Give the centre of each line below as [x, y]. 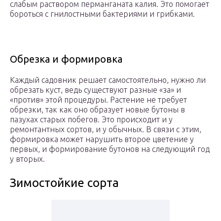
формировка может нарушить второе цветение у [102, 139]
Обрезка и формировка [66, 59]
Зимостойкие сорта [64, 183]
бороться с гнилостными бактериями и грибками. [102, 14]
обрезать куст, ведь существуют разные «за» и [95, 90]
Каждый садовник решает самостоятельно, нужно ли [108, 80]
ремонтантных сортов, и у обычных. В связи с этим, [106, 129]
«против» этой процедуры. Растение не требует [98, 100]
